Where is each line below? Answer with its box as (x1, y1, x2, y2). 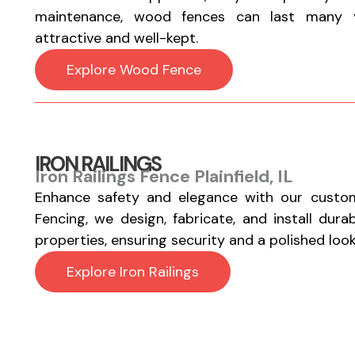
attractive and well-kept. (34, 29, 198, 48)
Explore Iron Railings (66, 262, 199, 281)
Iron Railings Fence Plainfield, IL (34, 165, 293, 188)
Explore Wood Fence (66, 60, 201, 79)
